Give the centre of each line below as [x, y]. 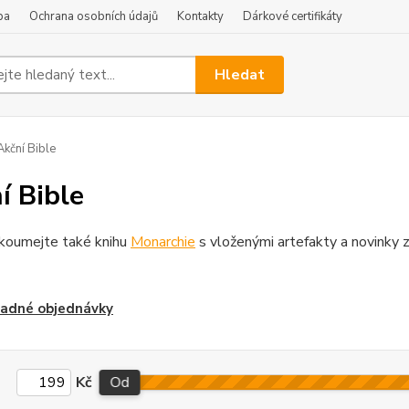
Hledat [240, 74]
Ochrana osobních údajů [94, 16]
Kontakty [200, 16]
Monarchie [163, 242]
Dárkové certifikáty [293, 16]
